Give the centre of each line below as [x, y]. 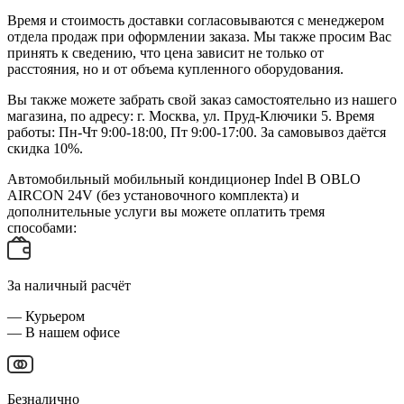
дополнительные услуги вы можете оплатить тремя [166, 212]
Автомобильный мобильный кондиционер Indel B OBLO [184, 179]
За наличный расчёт [69, 285]
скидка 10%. [45, 149]
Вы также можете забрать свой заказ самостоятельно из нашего [202, 100]
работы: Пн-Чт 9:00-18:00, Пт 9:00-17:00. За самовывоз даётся [197, 133]
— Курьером [46, 316]
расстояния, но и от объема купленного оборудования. [175, 69]
